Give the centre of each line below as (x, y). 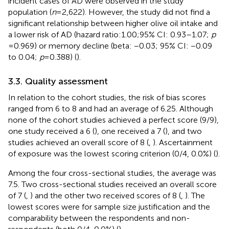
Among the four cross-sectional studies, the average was (112, 173)
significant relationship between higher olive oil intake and (113, 23)
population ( (30, 12)
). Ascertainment (183, 142)
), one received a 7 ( (130, 131)
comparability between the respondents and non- (99, 218)
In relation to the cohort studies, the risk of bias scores (107, 97)
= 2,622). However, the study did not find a (133, 12)
